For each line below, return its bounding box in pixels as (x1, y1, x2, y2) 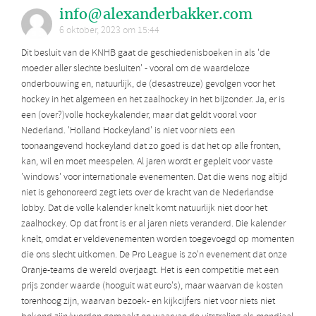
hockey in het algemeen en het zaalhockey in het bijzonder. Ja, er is (21, 93, 285, 107)
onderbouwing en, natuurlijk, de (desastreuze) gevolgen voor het (21, 78, 275, 92)
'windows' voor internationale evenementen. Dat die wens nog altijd (21, 171, 288, 185)
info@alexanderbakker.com (59, 5, 253, 24)
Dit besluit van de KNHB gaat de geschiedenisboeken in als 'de (21, 47, 270, 61)
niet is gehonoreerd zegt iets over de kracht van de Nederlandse (21, 186, 274, 200)
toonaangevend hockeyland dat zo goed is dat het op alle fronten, (21, 140, 281, 154)
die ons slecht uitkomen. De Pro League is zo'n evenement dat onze (21, 248, 287, 262)
